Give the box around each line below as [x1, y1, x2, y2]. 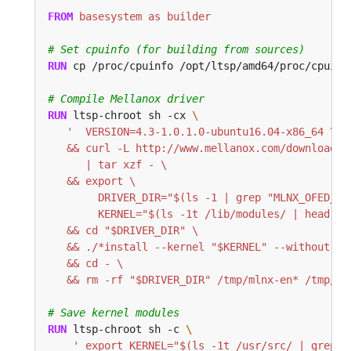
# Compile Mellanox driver [48, 92, 204, 106]
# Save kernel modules [48, 306, 179, 320]
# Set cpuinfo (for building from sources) [48, 43, 305, 56]
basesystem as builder [73, 10, 211, 24]
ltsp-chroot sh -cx [67, 109, 192, 122]
